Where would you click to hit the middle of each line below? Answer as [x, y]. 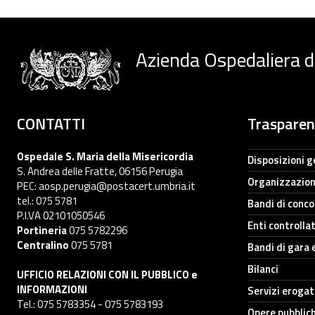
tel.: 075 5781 [47, 201]
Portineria [42, 230]
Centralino [43, 245]
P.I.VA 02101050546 [61, 216]
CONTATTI [51, 124]
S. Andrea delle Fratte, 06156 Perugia [100, 171]
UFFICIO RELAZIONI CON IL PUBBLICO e [107, 275]
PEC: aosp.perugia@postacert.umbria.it [106, 186]
